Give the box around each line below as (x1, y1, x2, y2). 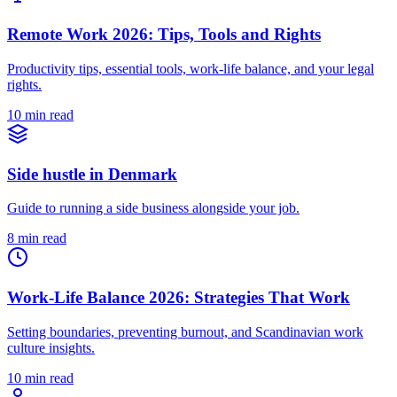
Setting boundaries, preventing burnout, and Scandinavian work (7, 323, 363, 339)
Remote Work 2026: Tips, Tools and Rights (7, 25, 321, 44)
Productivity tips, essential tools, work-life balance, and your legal (7, 60, 374, 76)
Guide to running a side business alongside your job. (7, 200, 300, 216)
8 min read (7, 230, 66, 246)
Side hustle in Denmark (7, 164, 177, 183)
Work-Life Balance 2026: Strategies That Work (7, 287, 350, 307)
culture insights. (7, 339, 95, 355)
